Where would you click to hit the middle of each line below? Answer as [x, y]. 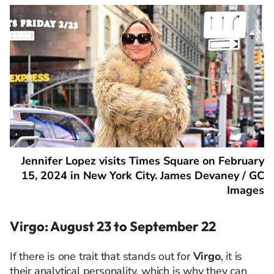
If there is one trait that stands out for [102, 257]
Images [246, 191]
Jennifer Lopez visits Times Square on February [143, 161]
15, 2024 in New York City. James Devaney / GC [143, 176]
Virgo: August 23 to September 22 [113, 227]
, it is [231, 257]
